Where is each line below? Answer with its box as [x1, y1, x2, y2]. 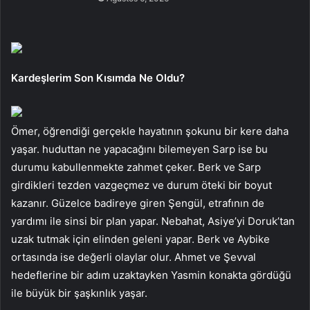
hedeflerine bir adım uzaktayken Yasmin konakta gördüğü [11, 268, 291, 282]
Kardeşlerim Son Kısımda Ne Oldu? [11, 71, 185, 84]
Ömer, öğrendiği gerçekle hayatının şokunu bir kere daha [11, 124, 289, 138]
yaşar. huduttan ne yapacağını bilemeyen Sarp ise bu [11, 142, 268, 156]
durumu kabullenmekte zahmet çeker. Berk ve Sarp [11, 160, 261, 174]
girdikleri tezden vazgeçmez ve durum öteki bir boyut [11, 178, 272, 192]
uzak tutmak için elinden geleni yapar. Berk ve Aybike [11, 232, 270, 246]
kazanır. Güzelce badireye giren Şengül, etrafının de [11, 196, 264, 210]
